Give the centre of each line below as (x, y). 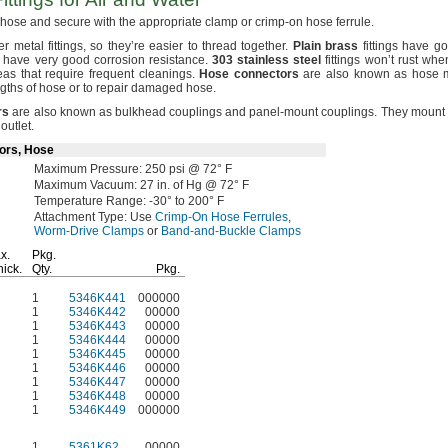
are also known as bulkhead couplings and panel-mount (165, 112)
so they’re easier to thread (163, 46)
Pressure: (116, 169)
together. (265, 46)
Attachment (66, 217)
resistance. (178, 60)
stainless (263, 60)
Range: (126, 201)
